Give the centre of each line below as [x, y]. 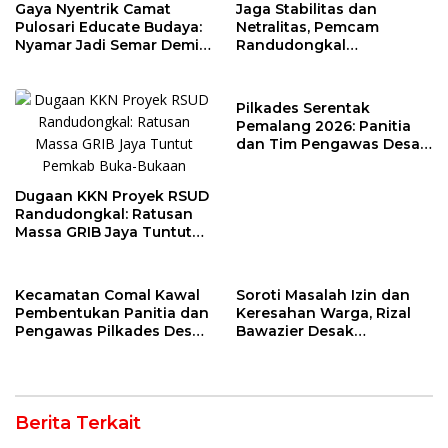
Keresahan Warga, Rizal [323, 312]
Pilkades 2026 [288, 80]
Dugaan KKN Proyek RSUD [112, 195]
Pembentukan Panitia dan [112, 312]
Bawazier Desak [295, 330]
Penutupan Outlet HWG [323, 348]
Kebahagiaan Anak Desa [106, 62]
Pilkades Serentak [303, 107]
